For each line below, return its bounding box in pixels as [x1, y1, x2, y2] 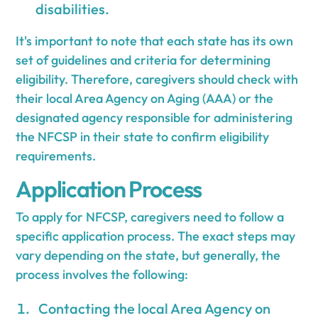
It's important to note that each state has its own [16, 32, 294, 49]
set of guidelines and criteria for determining [16, 51, 271, 68]
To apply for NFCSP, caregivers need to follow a [16, 208, 285, 225]
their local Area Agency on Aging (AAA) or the [16, 89, 274, 106]
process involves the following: [16, 265, 189, 283]
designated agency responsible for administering [16, 109, 293, 126]
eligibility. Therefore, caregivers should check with [16, 70, 299, 87]
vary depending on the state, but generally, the [16, 246, 281, 263]
